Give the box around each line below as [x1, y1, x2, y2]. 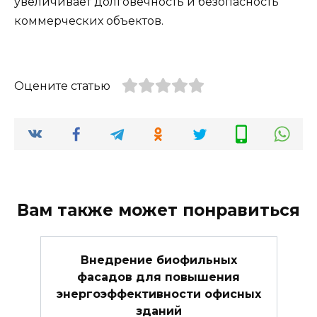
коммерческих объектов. [14, 13, 163, 28]
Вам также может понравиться [17, 200, 300, 221]
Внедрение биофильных [80, 253, 237, 267]
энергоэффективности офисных [56, 287, 261, 301]
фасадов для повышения [77, 270, 240, 284]
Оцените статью [14, 79, 110, 93]
